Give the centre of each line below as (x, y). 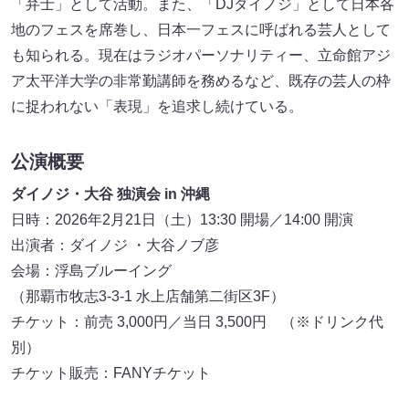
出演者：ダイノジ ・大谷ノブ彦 (115, 246)
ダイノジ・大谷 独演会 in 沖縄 (110, 194)
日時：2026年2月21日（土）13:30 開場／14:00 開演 (182, 220)
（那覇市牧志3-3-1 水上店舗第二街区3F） (159, 297)
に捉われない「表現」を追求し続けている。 (157, 107)
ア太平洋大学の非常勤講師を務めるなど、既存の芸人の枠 (201, 81)
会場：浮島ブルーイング (99, 271)
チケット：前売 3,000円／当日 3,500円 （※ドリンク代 (197, 322)
